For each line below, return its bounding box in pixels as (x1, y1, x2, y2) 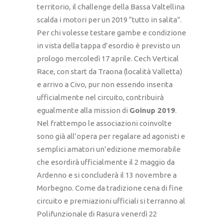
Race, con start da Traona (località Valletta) (37, 67, 182, 76)
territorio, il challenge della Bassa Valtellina (37, 2, 185, 11)
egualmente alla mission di (37, 106, 129, 115)
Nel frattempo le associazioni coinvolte (37, 119, 172, 128)
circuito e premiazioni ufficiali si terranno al (37, 197, 185, 206)
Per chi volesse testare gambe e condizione (37, 28, 186, 37)
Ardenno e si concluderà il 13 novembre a (37, 171, 177, 180)
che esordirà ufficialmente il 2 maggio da (37, 158, 175, 167)
